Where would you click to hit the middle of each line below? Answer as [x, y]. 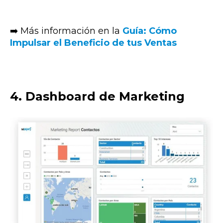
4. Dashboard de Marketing [97, 97]
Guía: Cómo [150, 31]
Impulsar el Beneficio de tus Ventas [93, 43]
